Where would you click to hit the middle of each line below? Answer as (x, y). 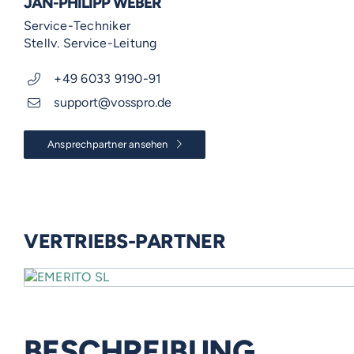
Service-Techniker (77, 26)
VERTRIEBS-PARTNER (125, 241)
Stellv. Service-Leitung (90, 43)
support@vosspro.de (113, 103)
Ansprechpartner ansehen (108, 144)
